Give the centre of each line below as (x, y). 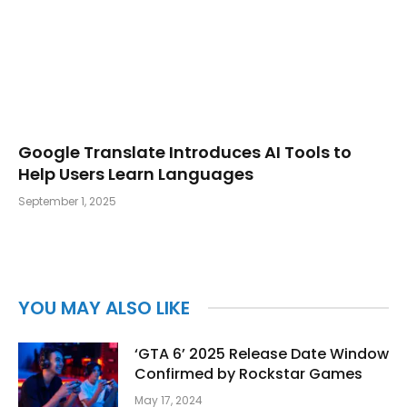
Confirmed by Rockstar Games (248, 373)
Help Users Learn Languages (136, 174)
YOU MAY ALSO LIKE (104, 308)
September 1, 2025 (67, 201)
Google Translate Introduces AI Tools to (185, 152)
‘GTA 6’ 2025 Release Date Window (262, 353)
